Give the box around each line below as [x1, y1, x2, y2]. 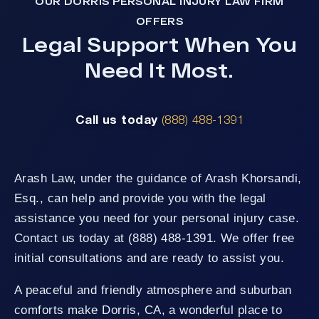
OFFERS [135, 14, 184, 27]
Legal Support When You [21, 31, 298, 56]
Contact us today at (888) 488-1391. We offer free [14, 231, 295, 245]
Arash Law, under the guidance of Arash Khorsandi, [14, 171, 302, 185]
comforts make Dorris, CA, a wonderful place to [14, 303, 283, 317]
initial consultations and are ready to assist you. [14, 251, 285, 265]
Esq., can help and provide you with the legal [14, 191, 266, 205]
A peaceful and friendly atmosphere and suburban [14, 283, 292, 297]
